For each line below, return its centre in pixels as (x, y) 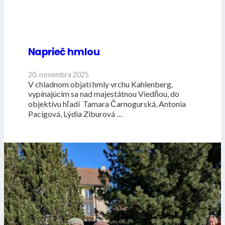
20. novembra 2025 (58, 75)
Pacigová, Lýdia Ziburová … (75, 114)
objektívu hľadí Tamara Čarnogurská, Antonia (107, 104)
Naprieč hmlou (64, 52)
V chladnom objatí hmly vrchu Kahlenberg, (100, 84)
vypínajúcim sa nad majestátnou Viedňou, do (103, 94)
